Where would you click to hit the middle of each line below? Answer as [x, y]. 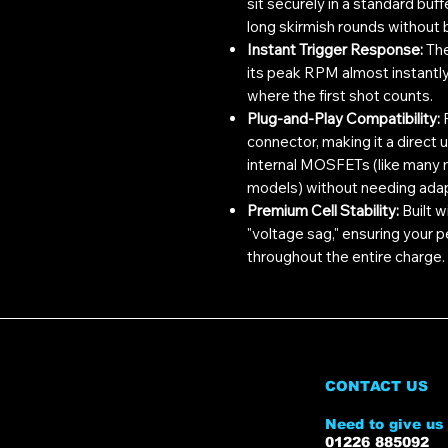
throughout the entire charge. [346, 256]
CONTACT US [376, 385]
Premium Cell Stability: [323, 210]
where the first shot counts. [340, 95]
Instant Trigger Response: [335, 49]
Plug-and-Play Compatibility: [343, 118]
